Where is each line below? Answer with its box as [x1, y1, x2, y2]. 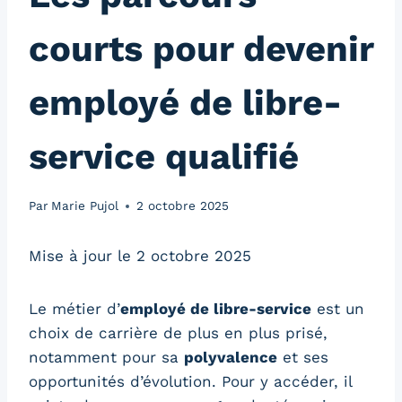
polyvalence [184, 348, 277, 367]
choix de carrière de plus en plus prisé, [29, 324, 328, 343]
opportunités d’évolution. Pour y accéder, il [29, 372, 352, 391]
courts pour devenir [29, 28, 373, 71]
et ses [277, 348, 328, 367]
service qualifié [29, 135, 299, 179]
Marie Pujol [51, 198, 119, 214]
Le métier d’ [29, 300, 120, 319]
